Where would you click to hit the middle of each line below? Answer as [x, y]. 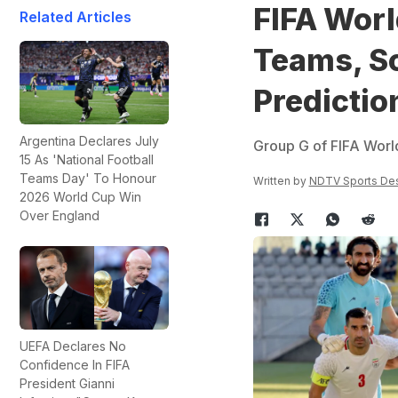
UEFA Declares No [73, 346]
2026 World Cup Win [80, 197]
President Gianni [67, 384]
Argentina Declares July [89, 141]
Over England [60, 216]
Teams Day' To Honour [88, 179]
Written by [281, 181]
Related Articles [76, 17]
